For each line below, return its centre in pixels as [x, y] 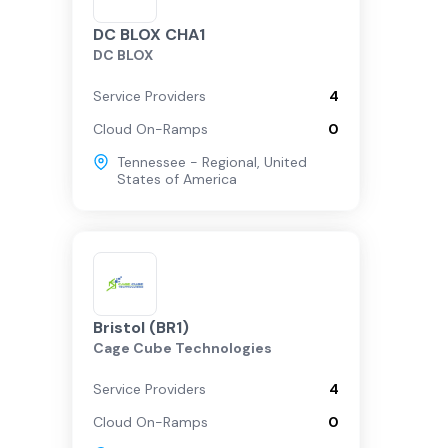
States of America [177, 179]
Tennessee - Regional [187, 162]
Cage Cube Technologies [182, 348]
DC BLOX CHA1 [149, 34]
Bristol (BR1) [141, 327]
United [285, 162]
